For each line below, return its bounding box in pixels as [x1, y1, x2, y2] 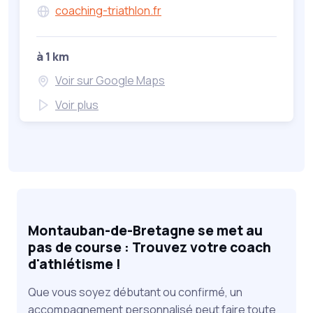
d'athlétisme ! [28, 254, 121, 273]
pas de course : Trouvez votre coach [28, 238, 271, 256]
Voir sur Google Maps [55, 73, 165, 89]
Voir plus [55, 96, 99, 112]
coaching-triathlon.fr [55, 3, 161, 19]
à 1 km [36, 49, 69, 65]
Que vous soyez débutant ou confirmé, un [28, 284, 242, 300]
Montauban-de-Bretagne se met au [28, 221, 263, 240]
